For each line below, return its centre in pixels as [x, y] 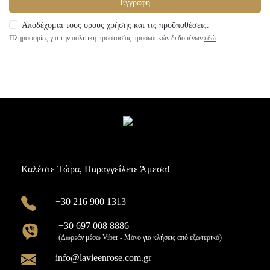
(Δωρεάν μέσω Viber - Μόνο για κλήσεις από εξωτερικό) [140, 237]
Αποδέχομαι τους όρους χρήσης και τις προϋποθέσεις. [115, 25]
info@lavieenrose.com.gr [103, 257]
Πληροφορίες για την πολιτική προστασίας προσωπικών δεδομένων [106, 38]
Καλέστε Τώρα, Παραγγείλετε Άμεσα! [96, 169]
